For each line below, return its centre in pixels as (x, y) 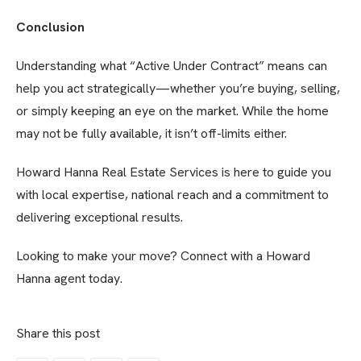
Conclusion (50, 27)
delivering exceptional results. (100, 218)
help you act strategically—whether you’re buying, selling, (178, 89)
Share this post (58, 334)
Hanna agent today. (69, 279)
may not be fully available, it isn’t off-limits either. (151, 134)
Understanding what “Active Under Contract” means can (172, 66)
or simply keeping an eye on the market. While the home (172, 111)
